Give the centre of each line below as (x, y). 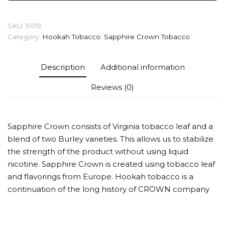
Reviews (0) (113, 87)
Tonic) (97, 16)
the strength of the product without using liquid (98, 151)
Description (63, 67)
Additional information (142, 67)
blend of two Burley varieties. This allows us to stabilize (110, 139)
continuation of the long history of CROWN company (108, 189)
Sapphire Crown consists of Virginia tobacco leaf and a (110, 126)
